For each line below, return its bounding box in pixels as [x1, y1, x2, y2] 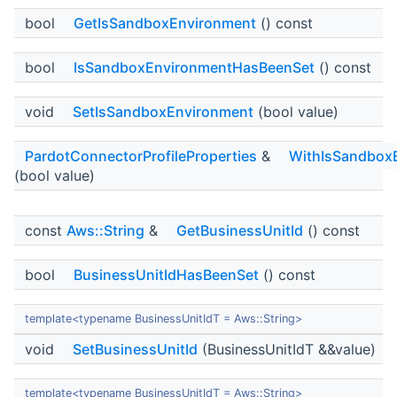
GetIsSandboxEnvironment [74, 14, 256, 33]
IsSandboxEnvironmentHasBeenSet [74, 58, 315, 77]
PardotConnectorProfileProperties [25, 147, 257, 166]
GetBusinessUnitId [176, 222, 303, 240]
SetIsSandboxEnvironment [73, 103, 253, 121]
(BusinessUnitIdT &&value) [198, 340, 376, 359]
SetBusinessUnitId [73, 340, 198, 359]
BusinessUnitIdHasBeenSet [74, 266, 259, 284]
